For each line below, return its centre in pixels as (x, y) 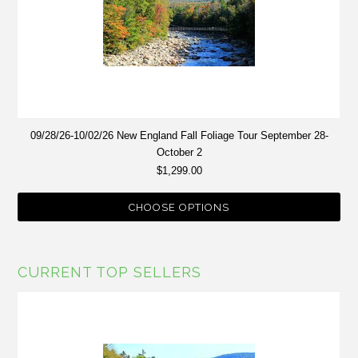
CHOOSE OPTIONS (179, 208)
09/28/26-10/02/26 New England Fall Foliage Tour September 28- (179, 136)
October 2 (179, 153)
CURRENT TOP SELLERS (110, 272)
